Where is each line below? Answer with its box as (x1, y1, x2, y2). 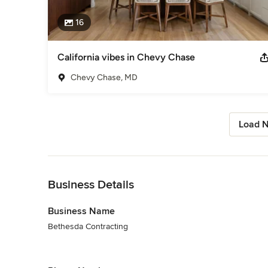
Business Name (48, 205, 115, 217)
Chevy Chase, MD (71, 72, 138, 83)
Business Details (48, 177, 134, 192)
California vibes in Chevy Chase (57, 51, 195, 63)
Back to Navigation (48, 156, 118, 167)
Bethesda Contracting (48, 221, 128, 232)
